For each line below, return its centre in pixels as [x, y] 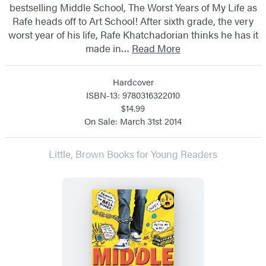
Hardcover [133, 81]
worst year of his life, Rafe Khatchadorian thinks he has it [133, 34]
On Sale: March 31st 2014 [133, 121]
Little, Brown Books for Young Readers [133, 153]
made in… [109, 48]
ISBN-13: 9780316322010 [133, 94]
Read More [156, 48]
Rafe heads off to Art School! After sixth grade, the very [133, 20]
